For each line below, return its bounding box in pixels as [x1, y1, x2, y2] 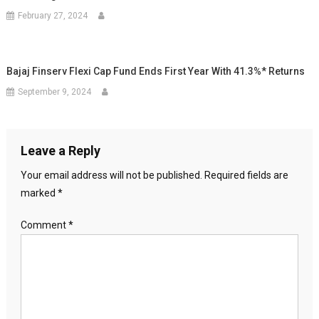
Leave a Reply [20, 143, 100, 158]
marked [20, 187, 58, 199]
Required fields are [204, 169, 288, 181]
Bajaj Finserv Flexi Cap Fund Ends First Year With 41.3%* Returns [6, 66, 305, 77]
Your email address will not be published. [20, 169, 202, 181]
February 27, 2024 [18, 11, 88, 21]
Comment [20, 219, 68, 231]
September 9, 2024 [18, 87, 92, 97]
